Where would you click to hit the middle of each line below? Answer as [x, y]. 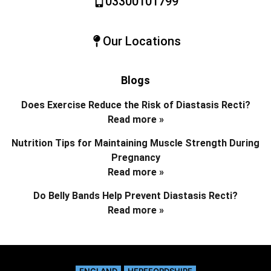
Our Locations [142, 41]
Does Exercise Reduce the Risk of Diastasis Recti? [135, 105]
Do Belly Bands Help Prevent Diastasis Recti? [135, 195]
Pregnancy [135, 157]
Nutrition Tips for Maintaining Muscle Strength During [135, 143]
